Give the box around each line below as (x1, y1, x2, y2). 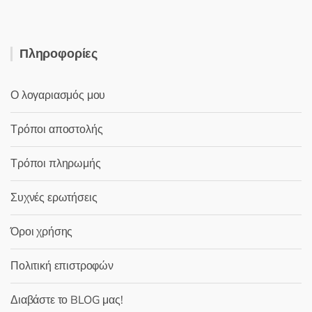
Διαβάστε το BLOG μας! (10, 292, 123, 309)
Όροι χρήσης (10, 224, 73, 240)
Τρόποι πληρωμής (10, 156, 101, 172)
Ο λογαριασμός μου (10, 88, 106, 104)
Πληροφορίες (19, 45, 98, 63)
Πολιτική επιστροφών (10, 258, 114, 274)
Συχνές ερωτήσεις (10, 190, 97, 206)
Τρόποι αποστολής (10, 122, 103, 138)
